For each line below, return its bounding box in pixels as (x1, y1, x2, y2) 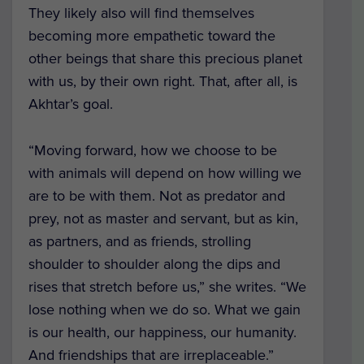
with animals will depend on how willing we (28, 164, 301, 183)
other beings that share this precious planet (28, 50, 302, 68)
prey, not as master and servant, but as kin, (28, 210, 298, 228)
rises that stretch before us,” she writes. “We (28, 278, 306, 297)
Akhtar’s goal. (28, 95, 113, 114)
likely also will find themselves (64, 4, 254, 23)
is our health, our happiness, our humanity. (28, 323, 297, 342)
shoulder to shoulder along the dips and (28, 255, 280, 274)
